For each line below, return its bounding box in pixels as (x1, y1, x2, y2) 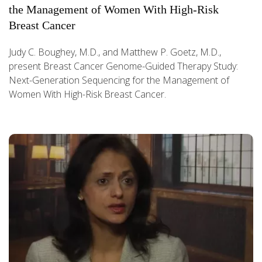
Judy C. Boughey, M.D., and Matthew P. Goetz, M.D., (9, 45, 221, 58)
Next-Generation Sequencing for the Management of (9, 73, 229, 87)
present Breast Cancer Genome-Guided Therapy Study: (9, 59, 238, 73)
